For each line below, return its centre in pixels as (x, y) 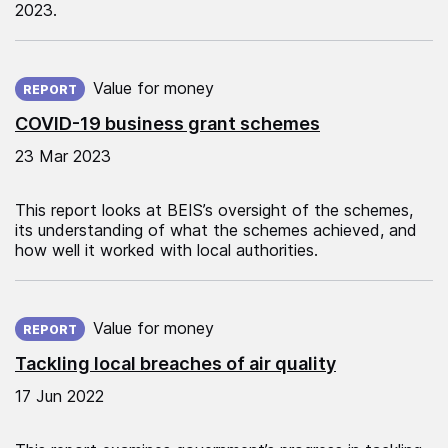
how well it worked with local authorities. (166, 249)
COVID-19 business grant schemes (167, 123)
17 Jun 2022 (59, 395)
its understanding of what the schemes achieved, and (216, 229)
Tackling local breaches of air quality (175, 363)
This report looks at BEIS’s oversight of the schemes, (214, 209)
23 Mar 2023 (63, 155)
